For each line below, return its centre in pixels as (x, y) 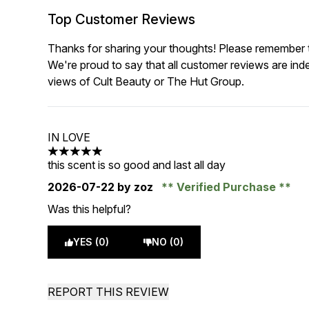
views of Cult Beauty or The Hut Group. (146, 81)
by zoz (136, 187)
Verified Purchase (227, 187)
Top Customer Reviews (122, 19)
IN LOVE (69, 137)
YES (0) (91, 242)
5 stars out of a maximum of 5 (121, 158)
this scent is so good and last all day (137, 165)
